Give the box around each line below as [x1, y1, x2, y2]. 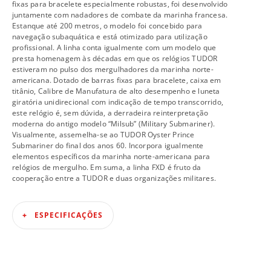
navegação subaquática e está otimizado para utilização [12, 31, 207, 42]
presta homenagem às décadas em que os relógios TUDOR [12, 53, 218, 64]
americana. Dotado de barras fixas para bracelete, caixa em [12, 75, 221, 85]
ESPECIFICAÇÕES [34, 210, 103, 220]
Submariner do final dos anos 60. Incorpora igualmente [12, 140, 204, 151]
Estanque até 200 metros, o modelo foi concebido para [12, 21, 203, 31]
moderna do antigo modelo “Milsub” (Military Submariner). [12, 119, 215, 129]
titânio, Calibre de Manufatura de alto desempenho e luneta [12, 86, 220, 96]
